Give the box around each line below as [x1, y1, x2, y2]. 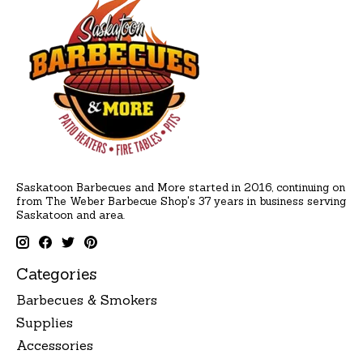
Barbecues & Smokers [16, 291, 157, 308]
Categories [16, 264, 96, 284]
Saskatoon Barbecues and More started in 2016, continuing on [16, 181, 345, 195]
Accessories [16, 336, 93, 353]
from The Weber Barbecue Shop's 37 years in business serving [16, 194, 346, 209]
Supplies [16, 314, 73, 331]
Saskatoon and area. [16, 208, 125, 223]
